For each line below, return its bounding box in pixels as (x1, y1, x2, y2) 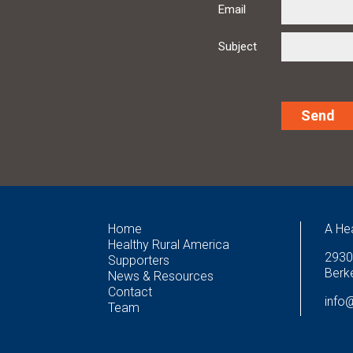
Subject (218, 39, 257, 54)
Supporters (108, 253, 169, 269)
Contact (108, 284, 152, 300)
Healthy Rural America (108, 237, 229, 253)
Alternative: (218, 154, 280, 169)
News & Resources (108, 269, 214, 284)
